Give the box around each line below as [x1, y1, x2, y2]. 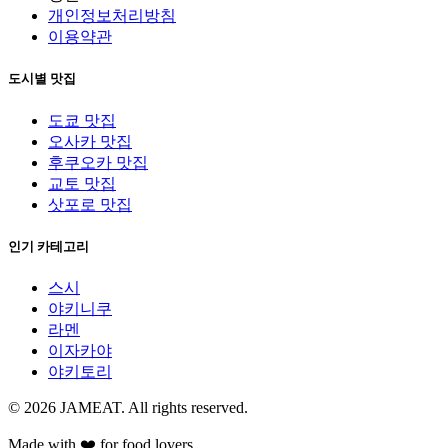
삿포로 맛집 [48, 195, 132, 213]
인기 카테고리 [8, 238, 89, 254]
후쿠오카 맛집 [48, 153, 148, 171]
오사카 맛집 [48, 132, 132, 150]
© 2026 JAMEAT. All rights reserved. [8, 398, 248, 416]
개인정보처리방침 [48, 7, 176, 25]
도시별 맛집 [8, 71, 76, 87]
